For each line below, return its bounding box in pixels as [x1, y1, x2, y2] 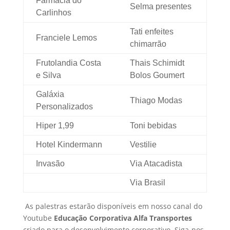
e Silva [35, 71, 61, 80]
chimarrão [129, 40, 166, 49]
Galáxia [35, 90, 64, 99]
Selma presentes [129, 2, 191, 11]
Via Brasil [129, 178, 165, 187]
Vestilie [129, 140, 157, 149]
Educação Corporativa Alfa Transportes [53, 213, 192, 223]
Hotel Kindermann [35, 140, 102, 149]
